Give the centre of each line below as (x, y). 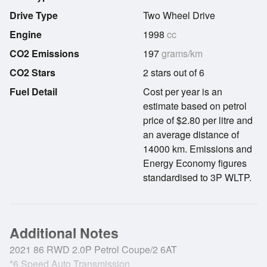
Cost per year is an (183, 91)
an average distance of (191, 134)
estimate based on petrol (195, 106)
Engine (26, 34)
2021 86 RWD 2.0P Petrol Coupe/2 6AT (93, 249)
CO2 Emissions (44, 53)
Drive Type (34, 15)
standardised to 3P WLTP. (197, 177)
